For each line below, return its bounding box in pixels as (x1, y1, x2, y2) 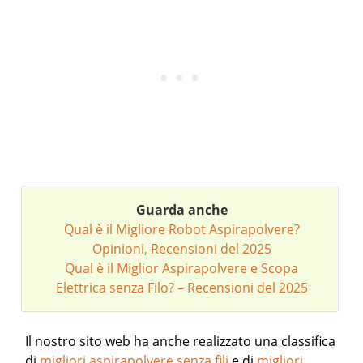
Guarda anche (135, 201, 228, 219)
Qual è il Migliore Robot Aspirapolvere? (63, 220, 300, 238)
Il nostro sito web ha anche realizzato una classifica (25, 332, 336, 350)
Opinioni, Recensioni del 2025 (92, 240, 271, 258)
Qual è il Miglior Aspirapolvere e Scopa (65, 259, 299, 277)
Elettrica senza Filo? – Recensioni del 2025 (55, 279, 308, 297)
